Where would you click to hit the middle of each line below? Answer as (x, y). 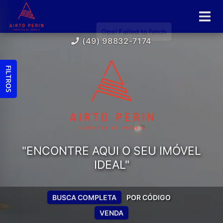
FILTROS (8, 79)
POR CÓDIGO (149, 198)
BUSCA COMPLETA (84, 198)
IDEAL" (111, 165)
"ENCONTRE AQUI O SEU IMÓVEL (111, 151)
